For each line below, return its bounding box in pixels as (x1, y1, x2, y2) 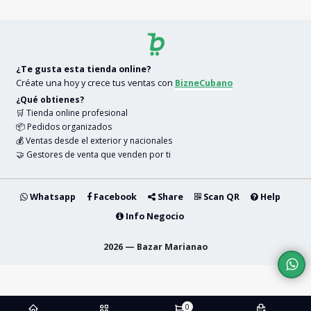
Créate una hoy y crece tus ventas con (16, 76, 173, 89)
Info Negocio (124, 210, 184, 222)
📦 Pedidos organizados (16, 120, 112, 133)
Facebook (91, 190, 137, 203)
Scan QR (201, 190, 239, 203)
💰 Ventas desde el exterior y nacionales (16, 134, 172, 146)
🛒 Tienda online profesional (16, 106, 128, 119)
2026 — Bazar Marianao (103, 240, 208, 253)
